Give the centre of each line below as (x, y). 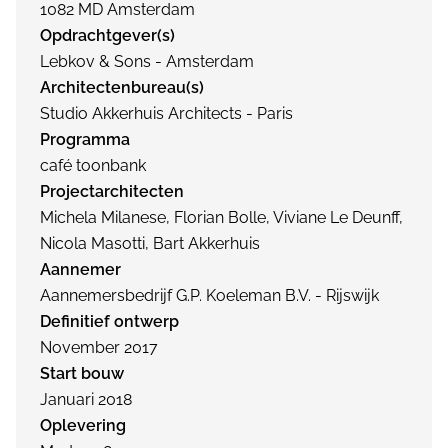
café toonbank (93, 165)
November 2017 (99, 347)
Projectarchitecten (112, 191)
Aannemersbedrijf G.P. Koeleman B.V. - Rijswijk (209, 295)
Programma (85, 139)
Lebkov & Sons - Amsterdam (147, 61)
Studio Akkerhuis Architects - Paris (166, 113)
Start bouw (82, 373)
